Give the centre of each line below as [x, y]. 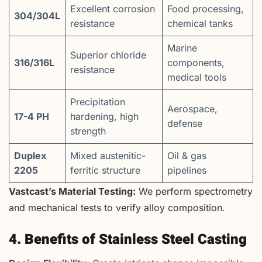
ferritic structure [105, 170]
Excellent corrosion [113, 9]
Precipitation [98, 102]
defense [185, 124]
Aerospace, [192, 109]
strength [88, 131]
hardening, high [104, 117]
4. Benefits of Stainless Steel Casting [128, 240]
